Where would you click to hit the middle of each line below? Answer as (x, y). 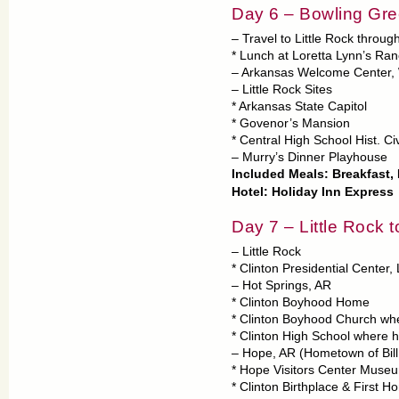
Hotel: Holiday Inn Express (314, 192)
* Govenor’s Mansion (291, 123)
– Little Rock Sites (282, 90)
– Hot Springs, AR (281, 285)
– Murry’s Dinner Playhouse (309, 157)
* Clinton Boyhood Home (301, 302)
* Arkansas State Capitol (299, 106)
